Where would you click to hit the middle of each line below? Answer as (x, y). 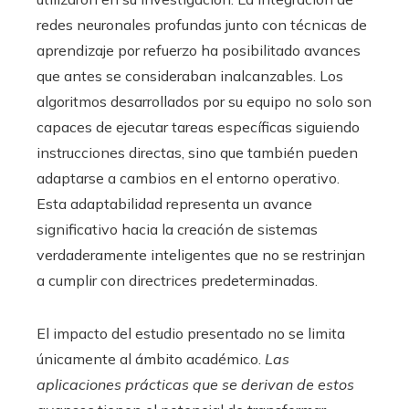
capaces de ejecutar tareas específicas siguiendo (198, 127)
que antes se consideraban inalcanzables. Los (190, 76)
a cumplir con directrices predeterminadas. (177, 281)
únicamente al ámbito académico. (151, 359)
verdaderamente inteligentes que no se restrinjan (201, 255)
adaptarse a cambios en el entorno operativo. (188, 178)
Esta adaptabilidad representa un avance (174, 204)
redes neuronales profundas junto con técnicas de (202, 25)
